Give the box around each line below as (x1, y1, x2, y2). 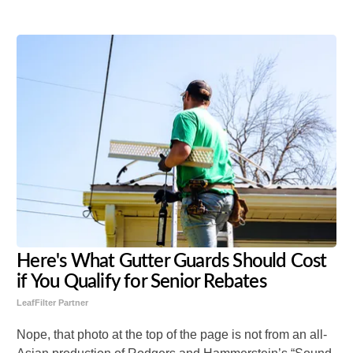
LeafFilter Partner (17, 297, 89, 307)
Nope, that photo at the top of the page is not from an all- (17, 327, 328, 341)
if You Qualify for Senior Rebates (17, 272, 266, 292)
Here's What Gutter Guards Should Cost (17, 251, 327, 271)
